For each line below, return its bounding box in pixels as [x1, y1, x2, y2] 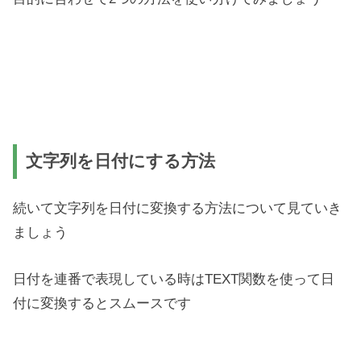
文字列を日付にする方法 [26, 151, 216, 172]
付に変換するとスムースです [13, 294, 192, 311]
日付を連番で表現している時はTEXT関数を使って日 [13, 270, 335, 287]
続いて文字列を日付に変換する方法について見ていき [13, 200, 342, 217]
